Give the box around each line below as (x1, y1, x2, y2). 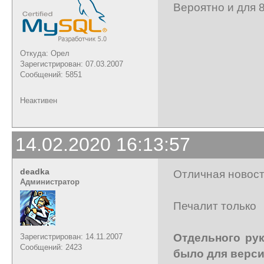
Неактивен (20, 95, 57, 105)
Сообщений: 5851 (20, 70, 82, 79)
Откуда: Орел (20, 48, 70, 58)
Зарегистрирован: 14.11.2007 (20, 232, 123, 241)
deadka (20, 166, 49, 176)
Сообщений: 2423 (20, 242, 82, 252)
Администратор (20, 177, 80, 186)
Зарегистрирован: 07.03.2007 (20, 59, 123, 68)
